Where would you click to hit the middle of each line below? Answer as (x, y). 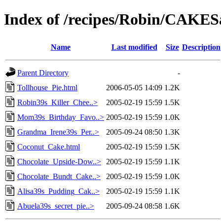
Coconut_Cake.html (49, 147)
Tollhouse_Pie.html (47, 87)
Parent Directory (43, 73)
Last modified (134, 47)
